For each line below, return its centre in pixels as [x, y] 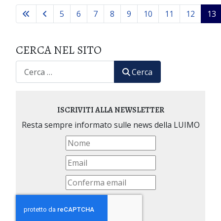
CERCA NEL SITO [59, 50]
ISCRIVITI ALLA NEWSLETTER [110, 110]
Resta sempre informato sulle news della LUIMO [110, 125]
